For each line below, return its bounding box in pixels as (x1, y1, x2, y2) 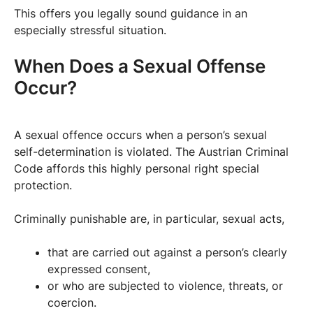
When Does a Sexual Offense (14, 54, 265, 77)
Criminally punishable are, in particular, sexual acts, (14, 211, 284, 226)
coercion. (48, 295, 96, 310)
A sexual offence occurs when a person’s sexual (14, 127, 267, 142)
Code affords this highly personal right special (14, 161, 259, 175)
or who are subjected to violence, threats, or (48, 278, 283, 293)
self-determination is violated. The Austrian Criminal (14, 144, 289, 159)
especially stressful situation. (14, 22, 166, 37)
